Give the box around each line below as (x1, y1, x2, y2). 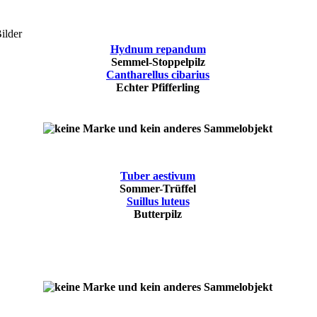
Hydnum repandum (110, 43, 206, 56)
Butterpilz (134, 208, 182, 221)
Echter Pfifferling (116, 81, 200, 94)
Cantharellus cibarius (106, 69, 209, 81)
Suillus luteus (126, 195, 190, 208)
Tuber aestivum (120, 170, 195, 183)
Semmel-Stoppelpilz (110, 56, 205, 69)
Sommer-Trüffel (120, 183, 196, 195)
